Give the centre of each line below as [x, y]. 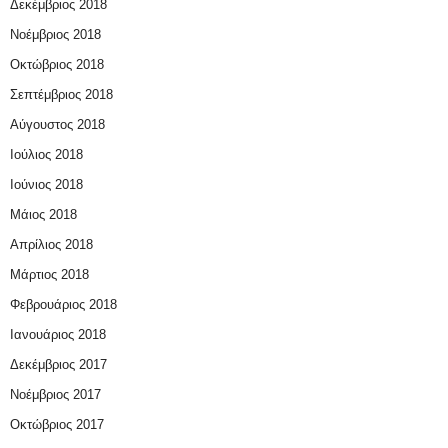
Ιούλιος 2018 [46, 154]
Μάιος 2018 [43, 214]
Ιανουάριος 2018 [58, 334]
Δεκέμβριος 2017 [58, 364]
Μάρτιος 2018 [49, 274]
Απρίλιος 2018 [51, 244]
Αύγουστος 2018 [57, 124]
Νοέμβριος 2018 [55, 34]
